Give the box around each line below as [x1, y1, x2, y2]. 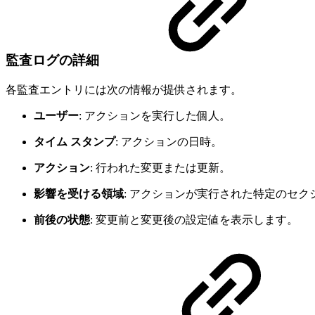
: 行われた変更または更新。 [90, 161, 231, 174]
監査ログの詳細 [6, 52, 99, 67]
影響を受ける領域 [34, 187, 124, 200]
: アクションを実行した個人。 [79, 109, 231, 122]
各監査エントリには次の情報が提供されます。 [6, 83, 242, 96]
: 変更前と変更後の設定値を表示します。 [90, 213, 298, 226]
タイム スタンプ [34, 135, 115, 148]
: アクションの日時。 [115, 135, 222, 148]
